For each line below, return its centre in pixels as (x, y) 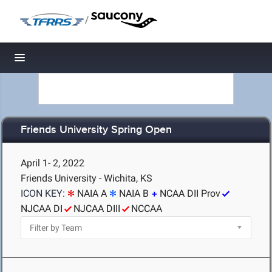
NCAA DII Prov (190, 193)
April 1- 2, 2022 (53, 163)
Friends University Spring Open (96, 130)
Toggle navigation (61, 61)
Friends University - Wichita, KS (87, 178)
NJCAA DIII (97, 209)
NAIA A (92, 193)
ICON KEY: (43, 193)
